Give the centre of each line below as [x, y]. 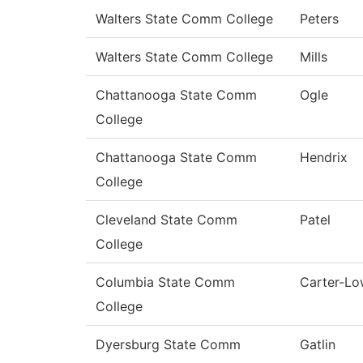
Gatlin [318, 345]
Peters [319, 19]
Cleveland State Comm [167, 220]
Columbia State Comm [165, 282]
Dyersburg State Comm [168, 345]
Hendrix [324, 158]
